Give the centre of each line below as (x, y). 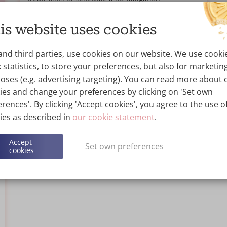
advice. (39, 21)
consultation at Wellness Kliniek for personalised (110, 10)
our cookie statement (113, 117)
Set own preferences (124, 146)
